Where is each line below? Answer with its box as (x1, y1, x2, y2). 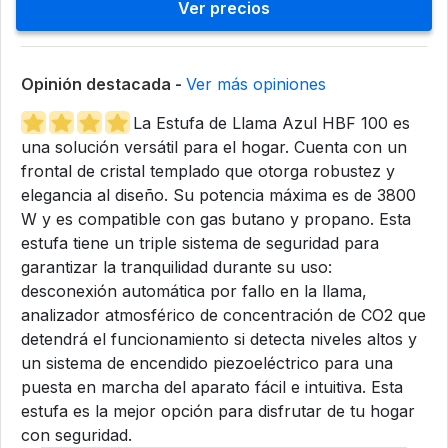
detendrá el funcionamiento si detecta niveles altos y (21, 328, 417, 349)
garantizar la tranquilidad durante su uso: (21, 256, 332, 277)
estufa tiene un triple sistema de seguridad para (21, 232, 379, 253)
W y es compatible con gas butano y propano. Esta (21, 208, 411, 229)
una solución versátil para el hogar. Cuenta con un (21, 136, 407, 157)
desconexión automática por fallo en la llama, (21, 280, 367, 301)
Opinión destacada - (21, 73, 186, 94)
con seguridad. (21, 424, 132, 445)
